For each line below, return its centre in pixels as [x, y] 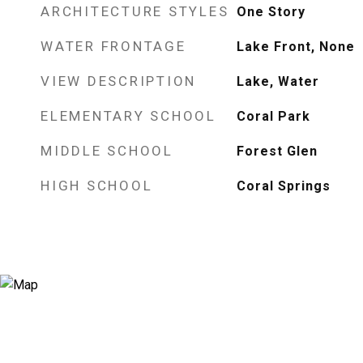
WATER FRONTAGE [113, 46]
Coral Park [273, 116]
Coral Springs [283, 186]
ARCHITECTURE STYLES [135, 11]
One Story [271, 12]
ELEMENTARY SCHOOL [128, 116]
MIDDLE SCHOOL [107, 151]
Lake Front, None [295, 47]
